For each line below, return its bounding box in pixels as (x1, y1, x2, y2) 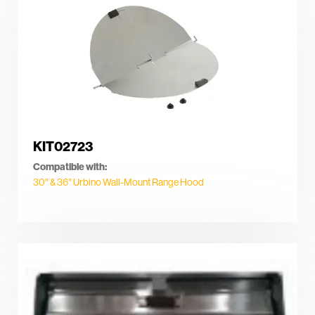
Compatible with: (33, 160, 107, 174)
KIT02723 (33, 137, 93, 155)
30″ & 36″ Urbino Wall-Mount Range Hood (33, 176, 204, 189)
